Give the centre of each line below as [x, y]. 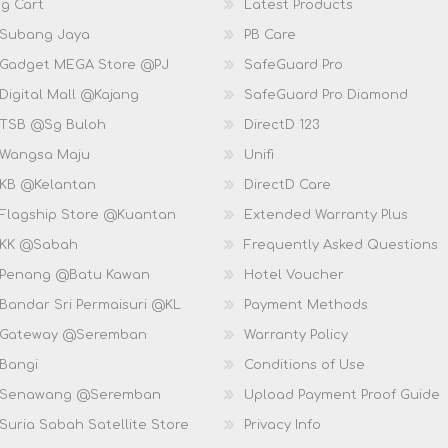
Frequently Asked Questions [341, 244]
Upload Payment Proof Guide [342, 394]
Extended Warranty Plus [326, 214]
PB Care [270, 34]
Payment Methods [306, 304]
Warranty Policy [296, 334]
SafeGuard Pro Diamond [326, 94]
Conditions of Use [304, 364]
